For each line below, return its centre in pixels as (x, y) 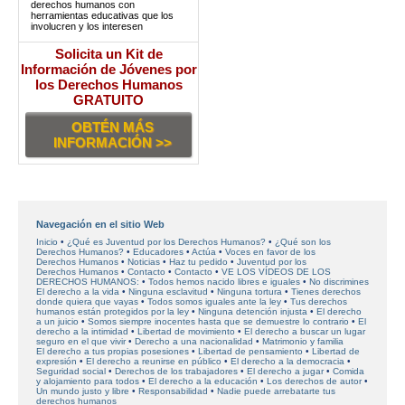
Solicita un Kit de (108, 54)
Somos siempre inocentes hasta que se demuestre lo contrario (218, 321)
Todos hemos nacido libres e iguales (224, 282)
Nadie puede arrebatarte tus (276, 391)
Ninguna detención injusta (253, 311)
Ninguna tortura (250, 292)
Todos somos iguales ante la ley (214, 301)
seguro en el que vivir (81, 341)
